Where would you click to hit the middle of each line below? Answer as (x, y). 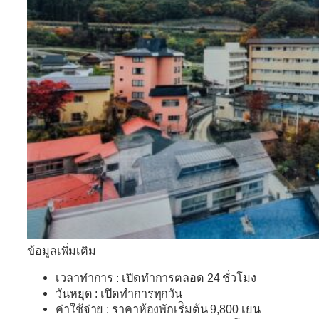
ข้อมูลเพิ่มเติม (62, 250)
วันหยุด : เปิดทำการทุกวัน (119, 293)
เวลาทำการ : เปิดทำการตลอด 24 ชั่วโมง (156, 277)
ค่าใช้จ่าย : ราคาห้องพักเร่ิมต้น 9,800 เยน (158, 309)
